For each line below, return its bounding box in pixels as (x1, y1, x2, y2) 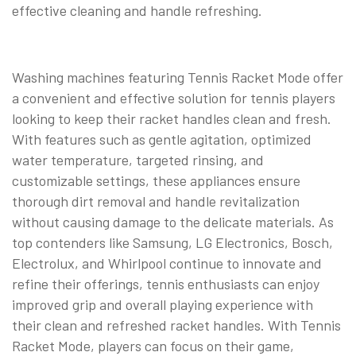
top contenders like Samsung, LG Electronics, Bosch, (12, 233, 333, 251)
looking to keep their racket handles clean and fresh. (12, 109, 331, 127)
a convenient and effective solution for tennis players (12, 88, 335, 106)
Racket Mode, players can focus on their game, (12, 336, 294, 354)
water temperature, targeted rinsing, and (12, 150, 264, 168)
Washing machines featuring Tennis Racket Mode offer (12, 68, 343, 86)
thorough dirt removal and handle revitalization (12, 192, 300, 210)
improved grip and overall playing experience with (12, 295, 313, 313)
